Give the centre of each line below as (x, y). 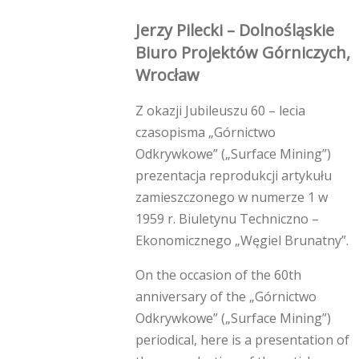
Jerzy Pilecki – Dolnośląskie (235, 30)
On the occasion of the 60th (218, 275)
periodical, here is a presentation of (242, 340)
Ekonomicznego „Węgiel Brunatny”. (242, 241)
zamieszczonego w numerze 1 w (232, 198)
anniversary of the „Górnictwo (226, 297)
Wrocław (167, 75)
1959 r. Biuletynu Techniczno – (227, 219)
